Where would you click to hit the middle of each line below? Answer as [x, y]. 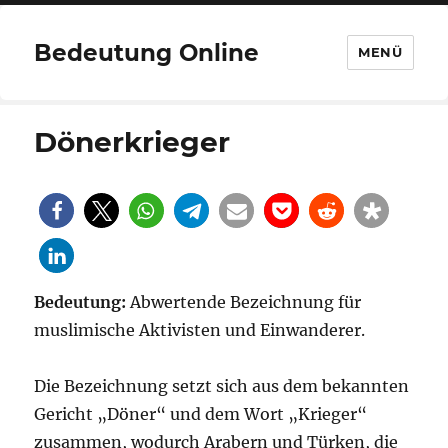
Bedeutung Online [147, 52]
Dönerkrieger [132, 142]
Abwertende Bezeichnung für [244, 302]
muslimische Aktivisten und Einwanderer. [200, 330]
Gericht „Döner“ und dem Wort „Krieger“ [201, 414]
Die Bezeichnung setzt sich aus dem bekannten [222, 386]
